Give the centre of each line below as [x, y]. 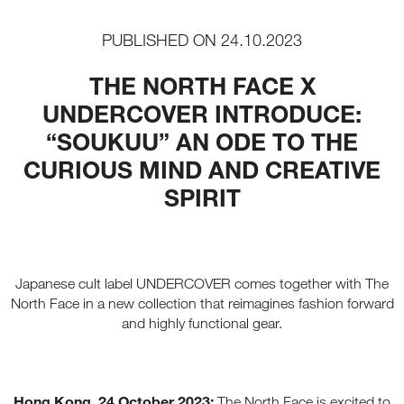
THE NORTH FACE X [202, 85]
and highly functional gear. [202, 323]
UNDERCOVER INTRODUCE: [202, 113]
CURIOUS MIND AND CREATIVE [202, 169]
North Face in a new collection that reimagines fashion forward [202, 303]
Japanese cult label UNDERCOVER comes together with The [202, 283]
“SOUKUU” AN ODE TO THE [202, 141]
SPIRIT [202, 197]
